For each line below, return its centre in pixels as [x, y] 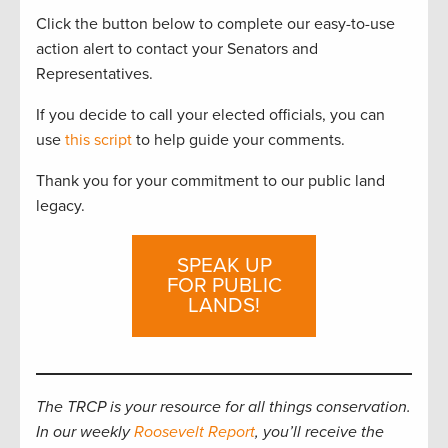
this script [98, 139]
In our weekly [85, 431]
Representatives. [94, 73]
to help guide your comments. [238, 139]
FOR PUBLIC [224, 285]
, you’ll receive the [319, 431]
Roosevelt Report [194, 431]
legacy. [60, 205]
